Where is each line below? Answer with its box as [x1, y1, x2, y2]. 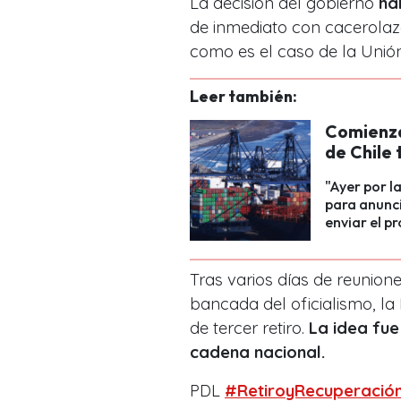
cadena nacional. [190, 341, 325, 363]
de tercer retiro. [190, 317, 309, 338]
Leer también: [190, 85, 297, 107]
